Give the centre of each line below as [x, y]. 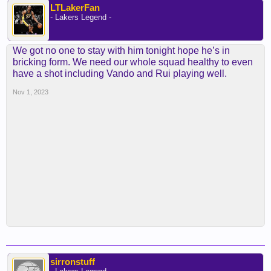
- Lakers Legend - [81, 17]
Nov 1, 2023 [31, 92]
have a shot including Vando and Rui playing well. [120, 73]
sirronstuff [73, 262]
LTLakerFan [75, 8]
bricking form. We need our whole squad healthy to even [133, 62]
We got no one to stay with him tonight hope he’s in [121, 51]
